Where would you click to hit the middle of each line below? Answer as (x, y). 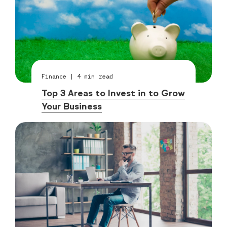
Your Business (72, 106)
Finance (54, 76)
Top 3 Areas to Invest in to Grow (113, 93)
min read (97, 76)
